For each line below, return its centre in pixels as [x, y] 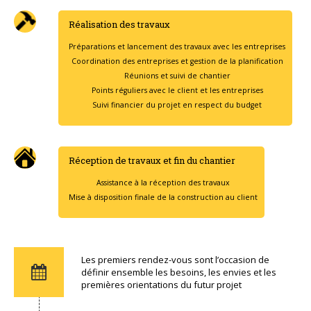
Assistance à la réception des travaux [163, 183]
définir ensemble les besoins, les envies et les [179, 272]
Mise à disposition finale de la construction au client [163, 197]
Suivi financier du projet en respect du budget [177, 105]
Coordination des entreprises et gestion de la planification [177, 61]
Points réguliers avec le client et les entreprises [177, 91]
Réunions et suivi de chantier [177, 76]
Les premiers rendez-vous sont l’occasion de [175, 260]
